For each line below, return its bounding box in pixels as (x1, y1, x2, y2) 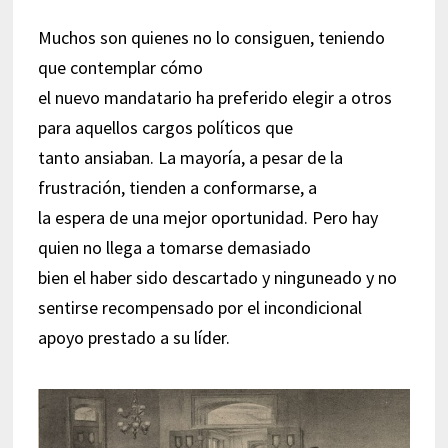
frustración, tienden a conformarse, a (37, 176, 317, 199)
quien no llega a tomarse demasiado (37, 236, 311, 259)
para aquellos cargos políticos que (37, 116, 293, 139)
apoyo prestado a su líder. (37, 326, 230, 349)
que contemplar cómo (37, 56, 203, 79)
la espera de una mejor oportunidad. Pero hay (37, 206, 378, 229)
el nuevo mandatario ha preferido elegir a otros (37, 86, 392, 109)
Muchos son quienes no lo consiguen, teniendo (37, 26, 385, 49)
